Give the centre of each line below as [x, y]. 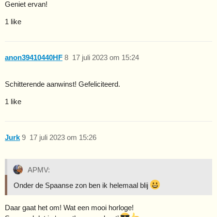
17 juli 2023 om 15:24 [105, 58]
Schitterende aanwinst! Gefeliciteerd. [62, 84]
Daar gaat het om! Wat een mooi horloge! [69, 208]
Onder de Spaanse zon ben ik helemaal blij [82, 186]
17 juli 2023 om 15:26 [63, 138]
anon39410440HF [34, 58]
